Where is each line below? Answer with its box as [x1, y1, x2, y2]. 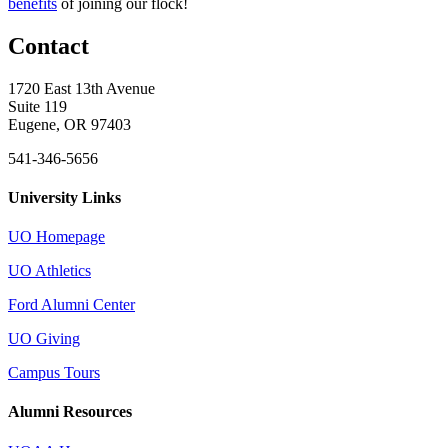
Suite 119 [8, 97, 67, 115]
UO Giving [8, 330, 80, 348]
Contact [8, 32, 89, 59]
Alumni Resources [8, 403, 132, 421]
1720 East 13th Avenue [8, 79, 155, 97]
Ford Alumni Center [8, 296, 135, 314]
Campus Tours [8, 364, 100, 382]
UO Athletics [8, 262, 91, 280]
